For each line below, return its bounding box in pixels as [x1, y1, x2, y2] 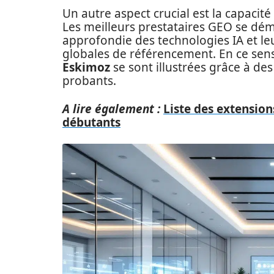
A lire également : [62, 101, 160, 117]
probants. [62, 73, 116, 89]
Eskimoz [62, 59, 110, 75]
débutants [62, 114, 120, 130]
